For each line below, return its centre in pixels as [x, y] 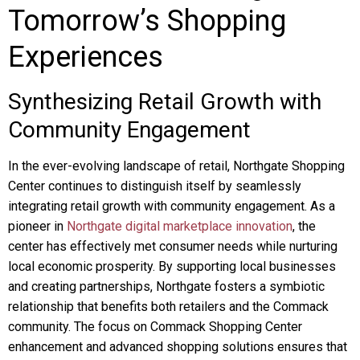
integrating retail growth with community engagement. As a [172, 206]
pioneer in [37, 226]
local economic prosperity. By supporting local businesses [172, 266]
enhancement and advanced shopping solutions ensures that [178, 347]
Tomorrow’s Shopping [147, 21]
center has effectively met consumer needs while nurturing [173, 246]
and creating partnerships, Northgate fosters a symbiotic [166, 286]
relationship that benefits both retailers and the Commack [168, 307]
